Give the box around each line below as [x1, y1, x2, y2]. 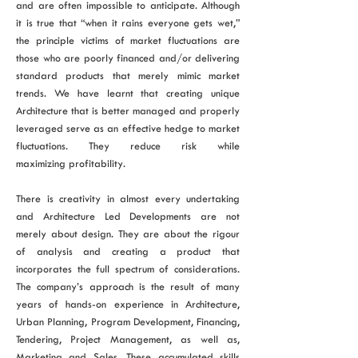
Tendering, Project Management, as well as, [16, 333, 240, 345]
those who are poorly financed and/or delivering [16, 52, 240, 64]
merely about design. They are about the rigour [16, 228, 240, 240]
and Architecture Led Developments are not [16, 210, 240, 222]
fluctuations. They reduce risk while [16, 140, 240, 152]
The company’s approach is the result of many [16, 280, 240, 292]
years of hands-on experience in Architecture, [16, 298, 240, 310]
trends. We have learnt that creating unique [16, 87, 240, 99]
